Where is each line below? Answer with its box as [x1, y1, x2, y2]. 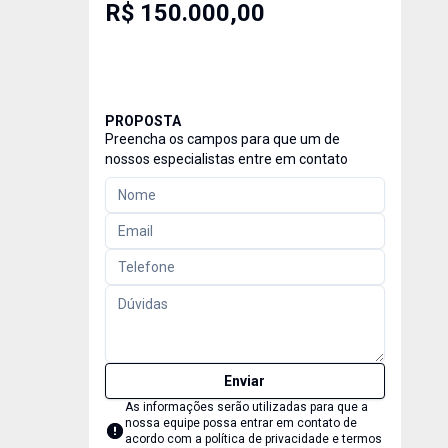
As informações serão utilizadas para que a [124, 400, 368, 414]
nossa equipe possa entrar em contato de [124, 416, 357, 430]
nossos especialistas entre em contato [104, 151, 348, 167]
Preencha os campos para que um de [104, 131, 340, 147]
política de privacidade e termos [204, 432, 382, 446]
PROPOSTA [104, 113, 181, 129]
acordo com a [124, 432, 205, 446]
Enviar [224, 373, 266, 389]
